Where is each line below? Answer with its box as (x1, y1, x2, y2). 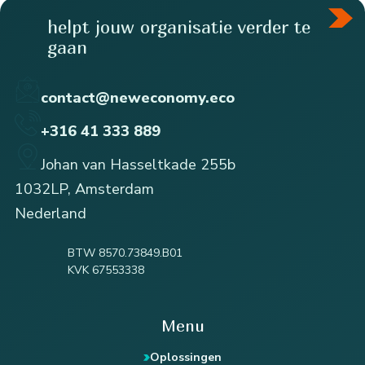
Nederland (15, 204, 86, 224)
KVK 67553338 (68, 262, 144, 278)
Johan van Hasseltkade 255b (41, 155, 235, 175)
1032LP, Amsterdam (15, 179, 154, 200)
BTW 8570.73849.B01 (68, 244, 182, 261)
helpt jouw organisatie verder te (47, 16, 310, 38)
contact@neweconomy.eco (41, 88, 235, 108)
